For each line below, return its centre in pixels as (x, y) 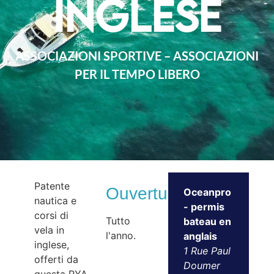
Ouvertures (149, 194)
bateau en (207, 221)
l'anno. (121, 235)
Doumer (202, 265)
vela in (50, 230)
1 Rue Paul (207, 251)
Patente (52, 186)
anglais (200, 236)
